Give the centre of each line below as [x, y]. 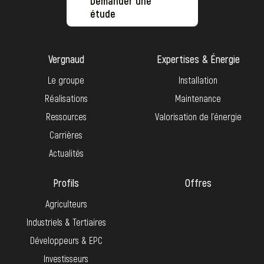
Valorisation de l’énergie [198, 116]
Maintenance [198, 98]
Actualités [66, 153]
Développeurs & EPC [66, 240]
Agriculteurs [66, 203]
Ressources [66, 116]
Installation [198, 80]
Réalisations [66, 98]
